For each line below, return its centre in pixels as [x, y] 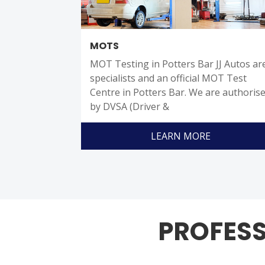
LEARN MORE [180, 136]
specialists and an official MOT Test [168, 78]
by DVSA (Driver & [130, 107]
